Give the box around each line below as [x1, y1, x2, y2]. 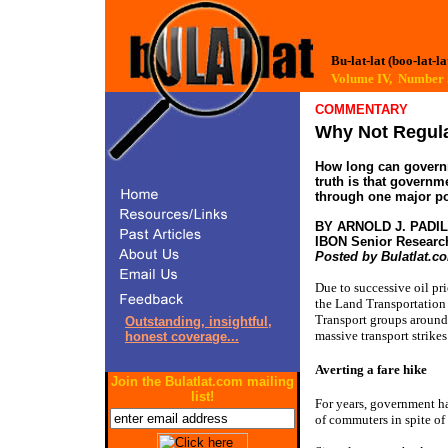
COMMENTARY [315, 102, 408, 117]
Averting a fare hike [315, 362, 427, 377]
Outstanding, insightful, [125, 314, 272, 329]
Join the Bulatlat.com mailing [111, 374, 294, 389]
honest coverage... [125, 329, 239, 344]
